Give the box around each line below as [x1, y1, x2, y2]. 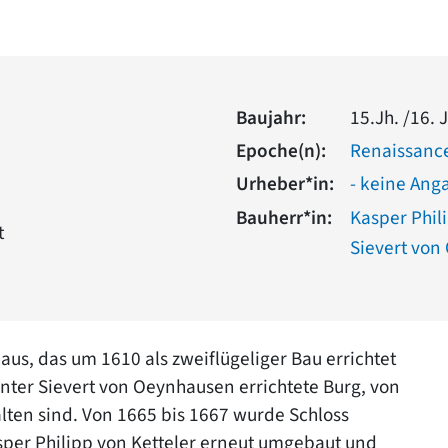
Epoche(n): [236, 136, 326, 165]
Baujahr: [236, 103, 306, 132]
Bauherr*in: [236, 203, 332, 232]
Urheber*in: [236, 169, 334, 198]
